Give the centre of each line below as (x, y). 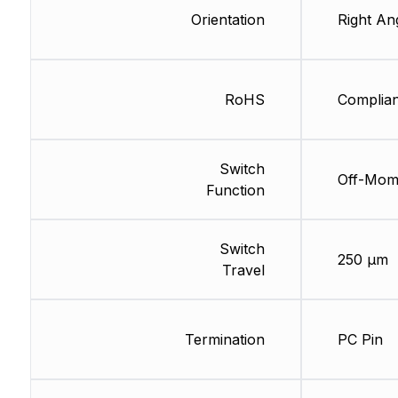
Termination (224, 340)
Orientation (227, 20)
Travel (243, 271)
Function (235, 191)
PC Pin (360, 340)
